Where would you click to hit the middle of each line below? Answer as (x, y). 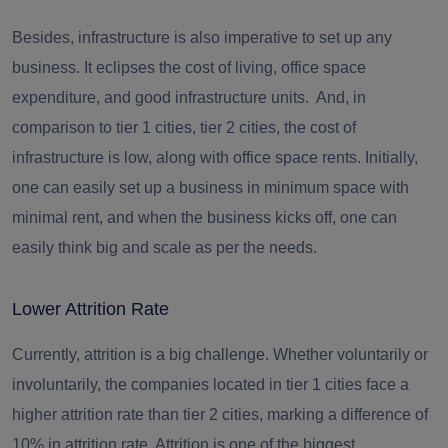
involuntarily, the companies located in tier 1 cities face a (210, 385)
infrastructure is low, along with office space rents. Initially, (215, 158)
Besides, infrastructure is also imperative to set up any (202, 38)
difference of (384, 415)
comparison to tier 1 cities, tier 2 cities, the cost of (184, 128)
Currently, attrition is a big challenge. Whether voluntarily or (220, 355)
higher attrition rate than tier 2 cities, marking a (176, 415)
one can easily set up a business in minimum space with (210, 188)
